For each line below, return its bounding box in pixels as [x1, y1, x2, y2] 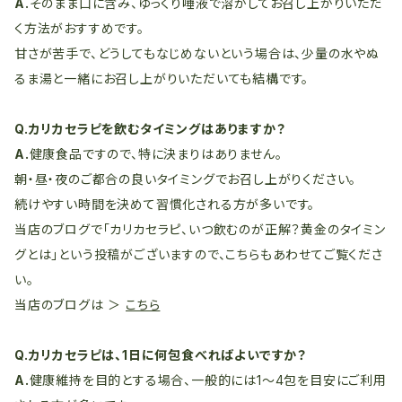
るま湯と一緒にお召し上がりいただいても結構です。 [14, 71, 310, 86]
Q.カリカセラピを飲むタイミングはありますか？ [14, 121, 286, 136]
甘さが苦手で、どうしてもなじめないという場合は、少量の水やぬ [14, 46, 380, 61]
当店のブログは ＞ [14, 297, 127, 312]
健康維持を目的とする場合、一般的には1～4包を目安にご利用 [29, 372, 387, 388]
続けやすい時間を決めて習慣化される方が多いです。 [14, 197, 316, 212]
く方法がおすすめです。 [14, 21, 144, 36]
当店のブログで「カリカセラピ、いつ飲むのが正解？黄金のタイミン [14, 222, 386, 237]
